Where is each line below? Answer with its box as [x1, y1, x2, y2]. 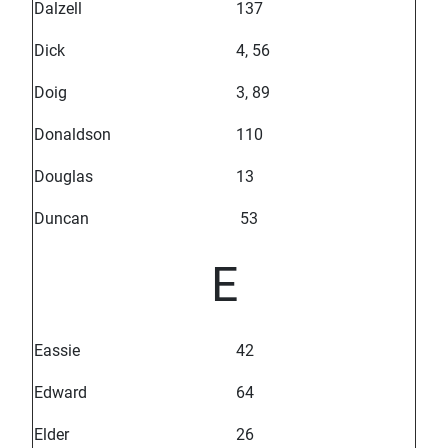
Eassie [34, 341, 80, 361]
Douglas [34, 167, 93, 187]
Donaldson [34, 125, 111, 145]
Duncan [34, 209, 89, 229]
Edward [34, 383, 87, 403]
